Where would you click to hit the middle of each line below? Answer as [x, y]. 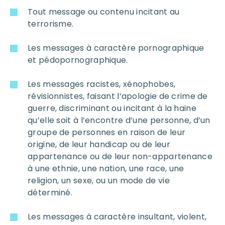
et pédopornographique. [78, 60]
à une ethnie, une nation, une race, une [106, 168]
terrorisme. [51, 24]
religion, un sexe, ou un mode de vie [99, 180]
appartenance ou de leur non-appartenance [120, 156]
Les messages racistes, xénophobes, [102, 84]
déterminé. [50, 192]
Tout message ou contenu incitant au [104, 12]
